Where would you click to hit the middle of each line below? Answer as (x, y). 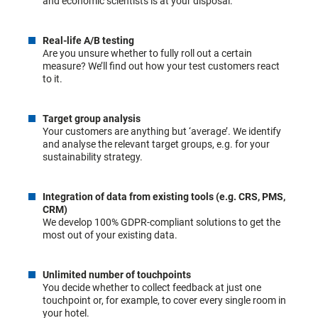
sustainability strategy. (93, 157)
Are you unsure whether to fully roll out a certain (147, 53)
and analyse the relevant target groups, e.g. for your (156, 144)
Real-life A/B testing (88, 40)
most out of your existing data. (110, 235)
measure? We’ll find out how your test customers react (161, 66)
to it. (53, 78)
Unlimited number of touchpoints (117, 274)
